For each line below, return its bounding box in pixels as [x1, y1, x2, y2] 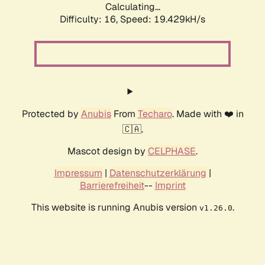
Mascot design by [67, 145, 148, 158]
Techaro [137, 108, 172, 121]
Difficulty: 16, [60, 13, 120, 26]
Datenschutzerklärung [109, 167, 206, 180]
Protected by [21, 108, 81, 121]
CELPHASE [148, 145, 196, 158]
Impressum [54, 167, 102, 180]
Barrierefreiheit [79, 179, 144, 192]
